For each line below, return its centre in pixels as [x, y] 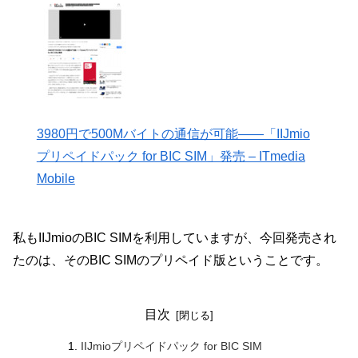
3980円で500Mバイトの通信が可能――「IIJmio [173, 134]
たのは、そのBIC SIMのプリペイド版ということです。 [171, 261]
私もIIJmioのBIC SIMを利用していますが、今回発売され [175, 238]
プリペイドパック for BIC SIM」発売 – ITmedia [171, 157]
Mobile [56, 179]
